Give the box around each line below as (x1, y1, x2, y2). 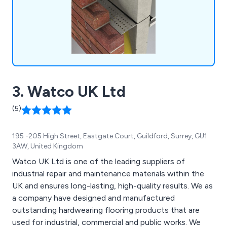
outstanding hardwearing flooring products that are (12, 205, 200, 215)
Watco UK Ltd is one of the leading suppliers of (12, 156, 185, 166)
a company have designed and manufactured (12, 193, 175, 203)
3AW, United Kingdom (12, 141, 83, 150)
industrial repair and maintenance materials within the (12, 168, 204, 178)
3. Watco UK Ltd (12, 82, 126, 101)
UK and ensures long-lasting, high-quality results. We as (12, 180, 191, 191)
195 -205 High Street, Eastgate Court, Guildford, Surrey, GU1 (12, 131, 207, 140)
